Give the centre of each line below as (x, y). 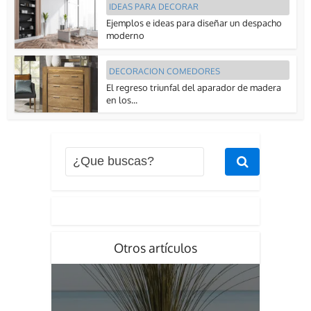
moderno (126, 36)
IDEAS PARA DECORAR (154, 7)
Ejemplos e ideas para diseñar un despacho (194, 23)
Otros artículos (155, 247)
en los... (122, 100)
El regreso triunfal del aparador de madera (194, 87)
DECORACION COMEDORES (165, 71)
